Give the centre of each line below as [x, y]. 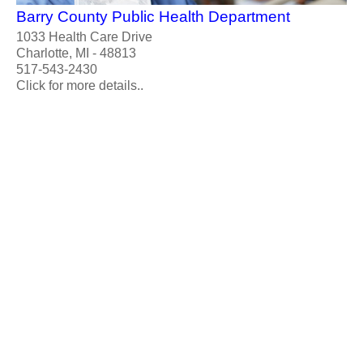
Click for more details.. [80, 85]
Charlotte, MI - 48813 [76, 53]
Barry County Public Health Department [153, 16]
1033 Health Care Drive [84, 36]
